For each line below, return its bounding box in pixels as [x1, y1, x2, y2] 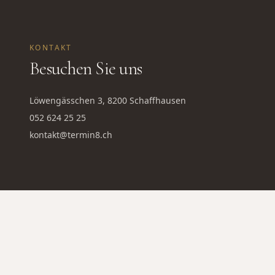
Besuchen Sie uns [29, 57, 142, 80]
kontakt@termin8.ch [29, 129, 112, 141]
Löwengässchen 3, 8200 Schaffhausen [29, 95, 186, 106]
